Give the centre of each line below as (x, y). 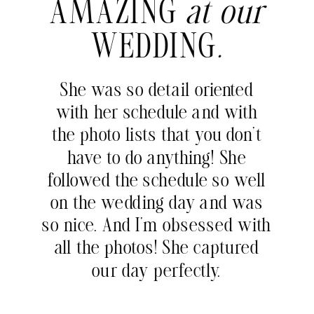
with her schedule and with (157, 115)
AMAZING (118, 16)
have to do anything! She (157, 160)
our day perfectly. (157, 273)
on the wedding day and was (157, 205)
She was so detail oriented (157, 92)
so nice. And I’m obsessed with (157, 227)
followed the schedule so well (157, 183)
